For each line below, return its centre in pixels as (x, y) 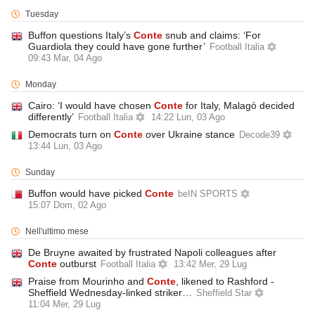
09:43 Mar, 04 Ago (65, 58)
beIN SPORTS (208, 194)
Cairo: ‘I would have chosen (91, 105)
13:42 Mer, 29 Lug (210, 264)
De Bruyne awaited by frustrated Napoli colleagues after (152, 252)
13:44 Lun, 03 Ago (65, 146)
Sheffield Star (224, 293)
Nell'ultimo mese (57, 231)
